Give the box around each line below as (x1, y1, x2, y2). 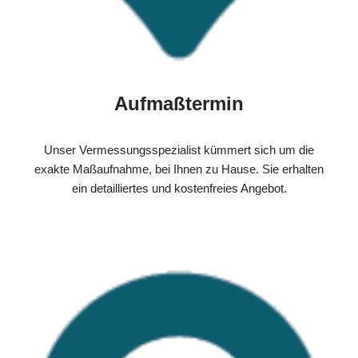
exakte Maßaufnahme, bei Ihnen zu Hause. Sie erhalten (34, 161, 324, 176)
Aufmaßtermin (114, 92, 244, 114)
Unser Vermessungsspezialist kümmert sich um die (44, 142, 314, 157)
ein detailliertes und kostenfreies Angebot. (71, 181, 287, 195)
